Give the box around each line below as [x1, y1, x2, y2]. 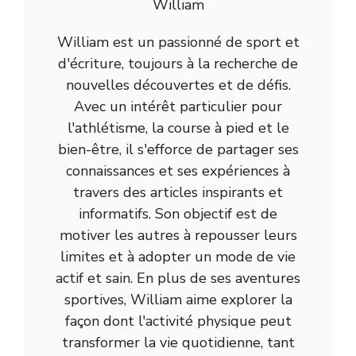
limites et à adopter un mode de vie [60, 246, 296, 266]
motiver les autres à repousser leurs [59, 225, 297, 245]
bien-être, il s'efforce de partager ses [57, 139, 299, 159]
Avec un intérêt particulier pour [74, 96, 282, 116]
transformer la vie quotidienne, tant [61, 332, 295, 352]
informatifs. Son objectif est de [79, 203, 277, 223]
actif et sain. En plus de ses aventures [56, 268, 300, 288]
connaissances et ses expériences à [66, 161, 290, 180]
